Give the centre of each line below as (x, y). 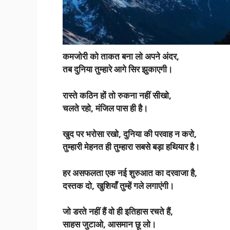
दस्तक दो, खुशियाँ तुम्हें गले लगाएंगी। (118, 185)
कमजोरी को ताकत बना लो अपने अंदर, (121, 56)
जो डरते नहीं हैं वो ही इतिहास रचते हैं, (118, 212)
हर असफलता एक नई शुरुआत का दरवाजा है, (130, 172)
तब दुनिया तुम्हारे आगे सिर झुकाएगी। (118, 69)
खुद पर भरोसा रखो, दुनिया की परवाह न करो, (130, 134)
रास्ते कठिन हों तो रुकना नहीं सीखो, (117, 95)
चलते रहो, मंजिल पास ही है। (105, 108)
